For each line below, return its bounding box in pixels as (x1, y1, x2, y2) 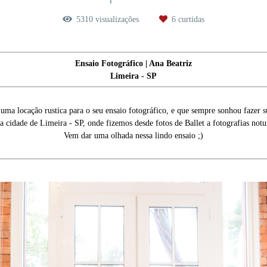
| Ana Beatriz (143, 59, 192, 69)
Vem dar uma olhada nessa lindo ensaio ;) (64, 131, 203, 141)
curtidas (176, 15, 204, 24)
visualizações (93, 15, 141, 24)
